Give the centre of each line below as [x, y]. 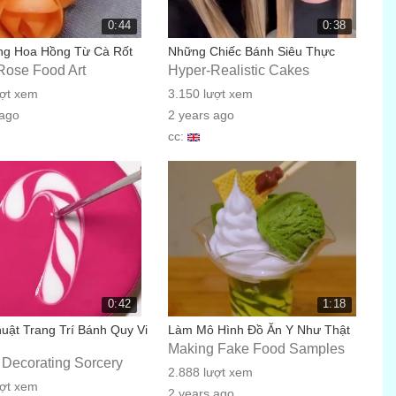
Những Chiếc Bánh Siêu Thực [251, 51]
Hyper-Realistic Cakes [238, 70]
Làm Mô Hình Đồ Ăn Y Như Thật [259, 330]
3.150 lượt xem [210, 94]
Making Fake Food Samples [256, 349]
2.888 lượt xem [210, 372]
